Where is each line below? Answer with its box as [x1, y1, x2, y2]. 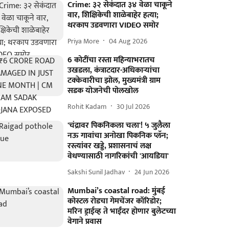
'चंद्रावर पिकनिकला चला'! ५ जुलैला [67, 119, 171, 132]
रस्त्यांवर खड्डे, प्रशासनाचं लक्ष [67, 139, 152, 153]
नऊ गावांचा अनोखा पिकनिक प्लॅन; [67, 129, 169, 143]
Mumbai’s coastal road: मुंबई [67, 184, 166, 198]
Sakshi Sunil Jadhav [67, 166, 125, 178]
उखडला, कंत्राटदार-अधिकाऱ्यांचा [67, 63, 160, 77]
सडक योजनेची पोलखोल [67, 84, 139, 98]
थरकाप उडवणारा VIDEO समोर [67, 18, 159, 32]
